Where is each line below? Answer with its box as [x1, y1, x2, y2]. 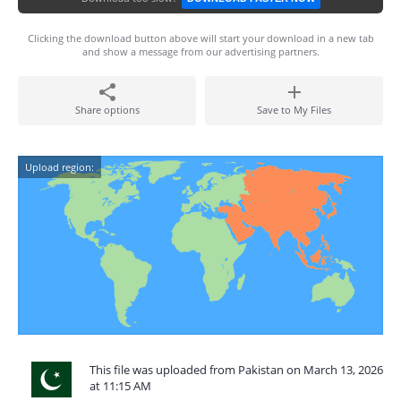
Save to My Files [257, 103, 331, 116]
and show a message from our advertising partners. [81, 45, 320, 58]
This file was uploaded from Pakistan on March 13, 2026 [90, 362, 383, 378]
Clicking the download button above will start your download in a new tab [27, 31, 374, 45]
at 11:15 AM [90, 378, 151, 394]
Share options [74, 103, 140, 116]
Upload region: [25, 160, 94, 174]
